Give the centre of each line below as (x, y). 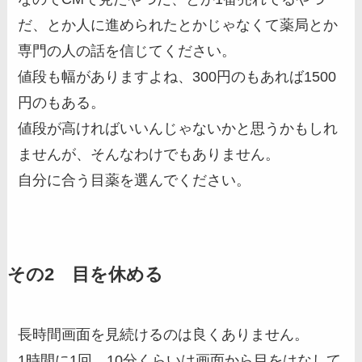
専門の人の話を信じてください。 (127, 51)
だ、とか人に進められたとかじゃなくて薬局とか (178, 25)
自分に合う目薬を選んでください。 (135, 181)
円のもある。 (62, 103)
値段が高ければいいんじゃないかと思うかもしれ (178, 129)
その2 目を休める (85, 275)
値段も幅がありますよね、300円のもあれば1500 (177, 77)
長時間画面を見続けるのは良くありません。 (164, 335)
